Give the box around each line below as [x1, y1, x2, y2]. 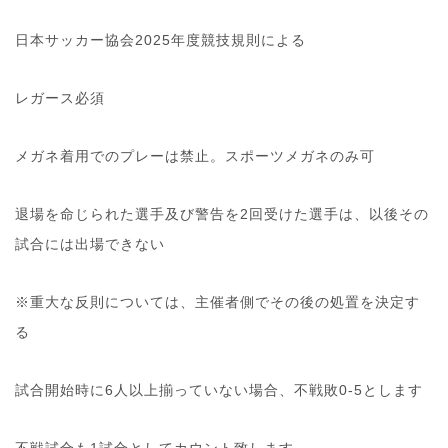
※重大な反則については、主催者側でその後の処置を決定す [15, 294, 420, 311]
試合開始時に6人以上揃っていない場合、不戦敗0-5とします [15, 382, 423, 399]
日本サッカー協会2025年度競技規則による [15, 32, 306, 49]
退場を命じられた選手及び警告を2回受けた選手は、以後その [15, 206, 429, 223]
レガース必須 [15, 90, 105, 107]
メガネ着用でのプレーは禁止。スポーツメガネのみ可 [15, 148, 375, 165]
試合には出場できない [15, 236, 165, 253]
